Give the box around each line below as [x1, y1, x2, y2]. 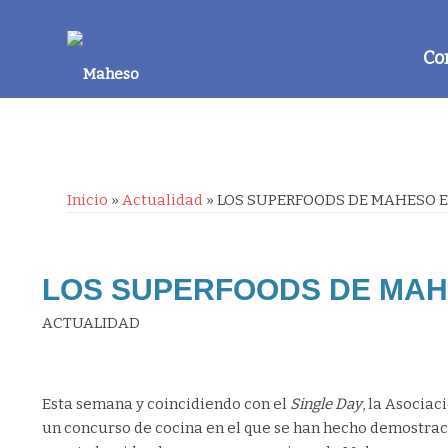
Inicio [67, 191, 108, 209]
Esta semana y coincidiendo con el [42, 395, 290, 414]
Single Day [290, 395, 362, 414]
